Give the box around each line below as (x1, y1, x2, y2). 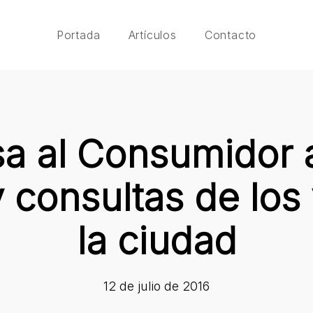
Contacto (204, 27, 257, 42)
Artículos (128, 27, 177, 42)
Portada (56, 27, 101, 42)
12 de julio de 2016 (103, 279, 210, 293)
